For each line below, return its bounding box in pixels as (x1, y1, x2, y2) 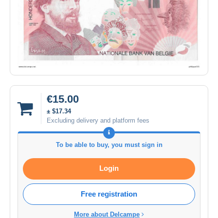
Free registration (81, 189, 137, 198)
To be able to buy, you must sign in (55, 141, 163, 148)
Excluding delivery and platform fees (47, 116, 149, 124)
